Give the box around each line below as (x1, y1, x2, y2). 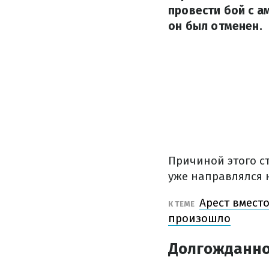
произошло (168, 211, 231, 225)
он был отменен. (168, 19, 262, 33)
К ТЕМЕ (168, 199, 196, 208)
